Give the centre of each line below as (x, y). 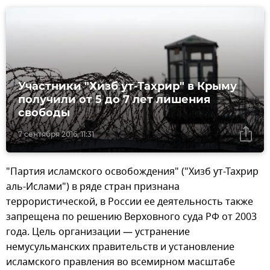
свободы (44, 112)
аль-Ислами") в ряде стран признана (93, 187)
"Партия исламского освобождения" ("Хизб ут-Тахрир (132, 171)
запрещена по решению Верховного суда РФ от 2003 (131, 217)
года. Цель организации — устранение (98, 232)
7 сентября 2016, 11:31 (56, 134)
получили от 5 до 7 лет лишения (114, 99)
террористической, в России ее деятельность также (130, 202)
